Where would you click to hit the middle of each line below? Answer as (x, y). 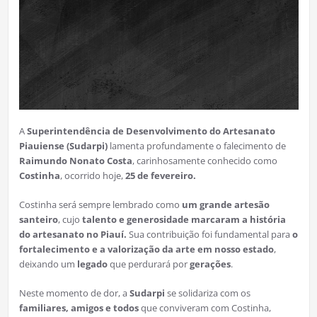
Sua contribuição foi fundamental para (209, 235)
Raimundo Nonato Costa (75, 161)
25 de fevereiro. (160, 176)
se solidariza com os (207, 293)
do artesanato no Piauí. (73, 235)
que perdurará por (148, 264)
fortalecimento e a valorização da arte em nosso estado (146, 249)
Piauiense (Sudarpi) (63, 146)
